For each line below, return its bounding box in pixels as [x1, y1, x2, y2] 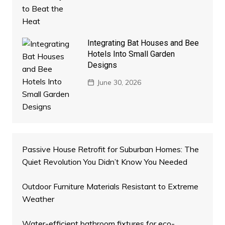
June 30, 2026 [96, 77, 141, 87]
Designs [87, 60, 117, 70]
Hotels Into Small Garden [87, 49, 175, 59]
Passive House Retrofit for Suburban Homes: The [22, 144, 199, 154]
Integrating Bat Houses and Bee [87, 38, 199, 48]
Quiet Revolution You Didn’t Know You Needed [22, 156, 187, 167]
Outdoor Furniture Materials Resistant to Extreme [22, 181, 198, 191]
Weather [22, 193, 54, 204]
